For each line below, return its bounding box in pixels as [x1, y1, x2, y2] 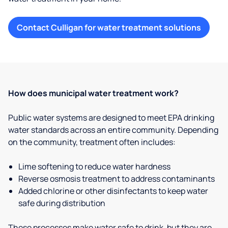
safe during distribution [18, 197, 105, 209]
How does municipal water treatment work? [8, 88, 179, 99]
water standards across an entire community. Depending [8, 124, 218, 135]
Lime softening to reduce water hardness [18, 161, 170, 172]
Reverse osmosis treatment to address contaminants [18, 173, 215, 184]
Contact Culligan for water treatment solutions [17, 22, 201, 33]
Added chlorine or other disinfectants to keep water [18, 185, 208, 196]
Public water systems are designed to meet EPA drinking [8, 112, 214, 123]
